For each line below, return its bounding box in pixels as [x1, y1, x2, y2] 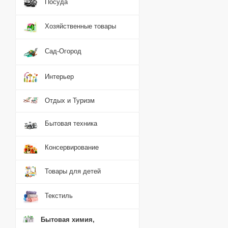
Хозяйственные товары [45, 22, 116, 31]
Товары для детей [45, 167, 101, 175]
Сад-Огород [45, 47, 81, 55]
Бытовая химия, [41, 215, 95, 223]
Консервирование [45, 144, 99, 152]
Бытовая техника [45, 120, 97, 128]
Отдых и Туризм [45, 96, 95, 104]
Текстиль [45, 191, 73, 199]
